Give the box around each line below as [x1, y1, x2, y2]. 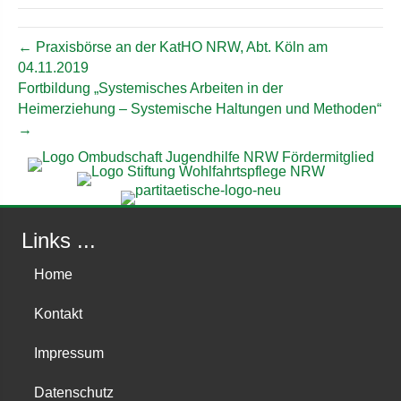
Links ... [21, 227, 96, 252]
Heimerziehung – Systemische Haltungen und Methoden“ [18, 100, 381, 116]
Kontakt [34, 305, 82, 321]
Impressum [34, 345, 104, 361]
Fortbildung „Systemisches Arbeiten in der [18, 80, 283, 96]
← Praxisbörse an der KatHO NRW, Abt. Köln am [18, 38, 328, 55]
